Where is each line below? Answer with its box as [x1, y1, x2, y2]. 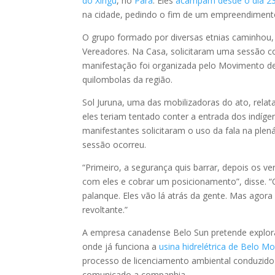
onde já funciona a [82, 240, 160, 252]
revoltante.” [82, 203, 128, 215]
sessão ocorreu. [82, 138, 147, 150]
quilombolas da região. [82, 73, 173, 85]
